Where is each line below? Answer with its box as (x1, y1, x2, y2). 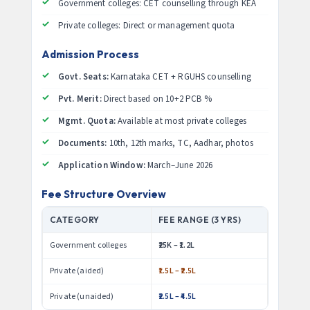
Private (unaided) (50, 291, 114, 302)
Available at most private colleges (115, 115, 247, 127)
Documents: (58, 137, 107, 149)
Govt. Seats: (58, 71, 109, 83)
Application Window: (58, 159, 145, 172)
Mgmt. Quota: (58, 115, 116, 127)
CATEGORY (50, 215, 100, 225)
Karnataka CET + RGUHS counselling (108, 71, 251, 83)
